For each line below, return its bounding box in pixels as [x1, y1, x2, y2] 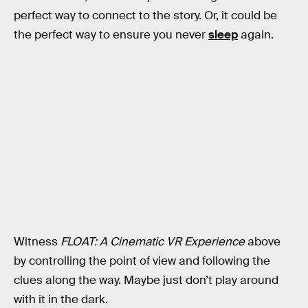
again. [238, 27, 274, 43]
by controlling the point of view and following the [14, 253, 270, 268]
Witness [14, 234, 60, 249]
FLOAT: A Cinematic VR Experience [60, 234, 245, 249]
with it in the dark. [14, 291, 108, 307]
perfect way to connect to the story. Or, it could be [14, 8, 277, 23]
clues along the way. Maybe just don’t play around [14, 272, 278, 287]
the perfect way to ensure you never [14, 27, 208, 43]
